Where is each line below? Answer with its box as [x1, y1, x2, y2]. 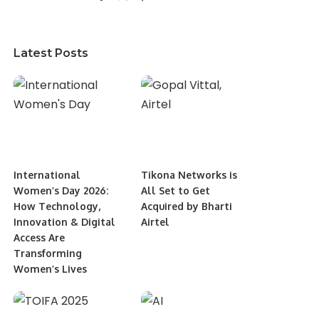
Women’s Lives [14, 262, 88, 275]
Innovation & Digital [14, 215, 116, 228]
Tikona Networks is [140, 168, 237, 181]
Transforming [14, 246, 83, 259]
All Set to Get [140, 184, 210, 197]
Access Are [14, 231, 66, 244]
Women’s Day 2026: [14, 184, 109, 197]
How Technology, [14, 199, 101, 212]
